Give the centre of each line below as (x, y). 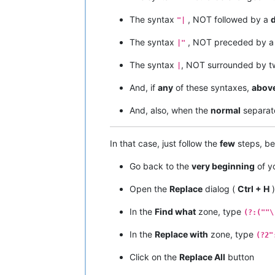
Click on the (154, 257)
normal (226, 110)
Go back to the (161, 166)
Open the (149, 189)
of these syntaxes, (212, 88)
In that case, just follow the (165, 144)
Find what (175, 212)
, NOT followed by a (228, 20)
